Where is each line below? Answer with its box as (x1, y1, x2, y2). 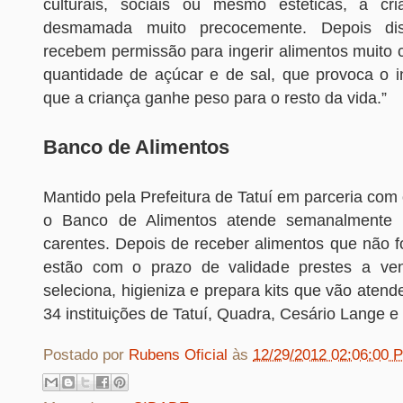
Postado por (43, 346, 129, 364)
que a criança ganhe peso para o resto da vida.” (43, 89, 387, 108)
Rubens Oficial (129, 346, 232, 364)
